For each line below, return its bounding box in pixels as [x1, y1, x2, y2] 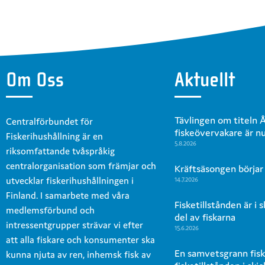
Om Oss [6, 67, 64, 92]
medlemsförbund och [6, 203, 95, 216]
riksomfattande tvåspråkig [6, 144, 115, 157]
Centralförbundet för [6, 115, 93, 127]
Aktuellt [174, 67, 235, 92]
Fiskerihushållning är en [6, 130, 103, 142]
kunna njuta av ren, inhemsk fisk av [6, 248, 151, 260]
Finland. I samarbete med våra [6, 189, 130, 201]
